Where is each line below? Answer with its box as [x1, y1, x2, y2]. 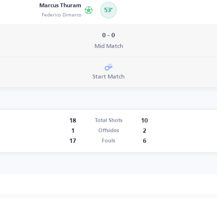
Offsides [98, 128, 119, 134]
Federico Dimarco [42, 10, 81, 19]
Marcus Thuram [39, 3, 81, 9]
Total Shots [94, 118, 123, 124]
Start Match [93, 71, 124, 82]
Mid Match [94, 40, 123, 51]
